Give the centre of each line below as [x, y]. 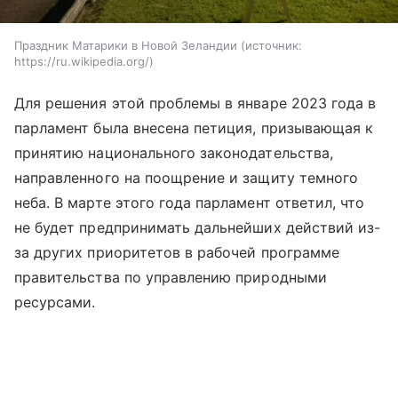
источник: [274, 45]
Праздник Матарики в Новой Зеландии [126, 45]
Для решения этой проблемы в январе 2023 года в [195, 103]
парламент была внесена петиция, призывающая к [194, 127]
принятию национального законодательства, [174, 152]
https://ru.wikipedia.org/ [82, 61]
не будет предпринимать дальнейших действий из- [198, 227]
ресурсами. [55, 302]
